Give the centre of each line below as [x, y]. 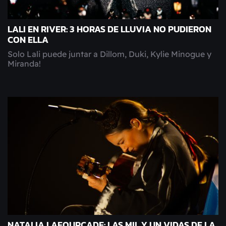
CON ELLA [28, 40]
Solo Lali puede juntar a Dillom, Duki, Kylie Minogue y [109, 54]
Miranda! [24, 63]
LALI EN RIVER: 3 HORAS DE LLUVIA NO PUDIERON [109, 29]
